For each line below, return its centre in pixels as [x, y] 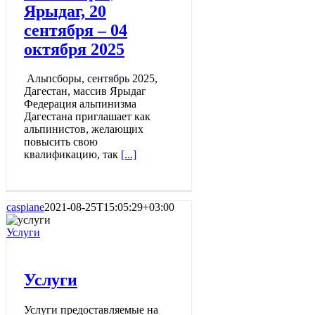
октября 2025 [74, 49]
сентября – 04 [76, 30]
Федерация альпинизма [80, 104]
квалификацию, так [72, 155]
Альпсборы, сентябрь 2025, [91, 79]
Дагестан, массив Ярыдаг [85, 91]
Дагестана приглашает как [87, 117]
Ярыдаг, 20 [65, 11]
